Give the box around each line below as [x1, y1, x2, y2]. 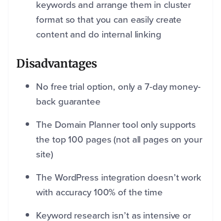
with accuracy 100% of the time [36, 185, 163, 200]
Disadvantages [16, 56, 97, 71]
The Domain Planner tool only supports [36, 117, 196, 132]
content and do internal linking [36, 27, 161, 42]
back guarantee [36, 94, 101, 109]
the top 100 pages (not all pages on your [36, 132, 202, 147]
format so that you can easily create [36, 12, 182, 27]
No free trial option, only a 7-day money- [36, 79, 201, 94]
